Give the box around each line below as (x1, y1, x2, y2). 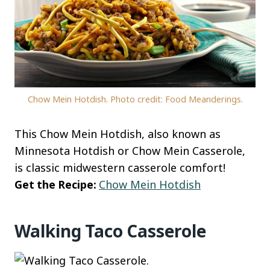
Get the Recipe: (14, 177, 99, 192)
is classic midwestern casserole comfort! (14, 160, 225, 175)
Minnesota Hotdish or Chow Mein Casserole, (14, 143, 245, 158)
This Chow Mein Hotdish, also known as (14, 126, 221, 141)
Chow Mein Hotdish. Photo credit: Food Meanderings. (27, 93, 243, 105)
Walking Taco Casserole (14, 219, 206, 242)
